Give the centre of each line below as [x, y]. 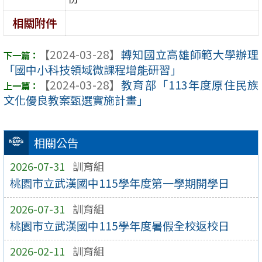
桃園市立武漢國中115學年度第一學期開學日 [119, 183]
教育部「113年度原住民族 [189, 85]
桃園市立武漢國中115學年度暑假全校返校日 [119, 226]
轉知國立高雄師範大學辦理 [189, 55]
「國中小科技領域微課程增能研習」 [92, 70]
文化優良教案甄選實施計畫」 [76, 100]
